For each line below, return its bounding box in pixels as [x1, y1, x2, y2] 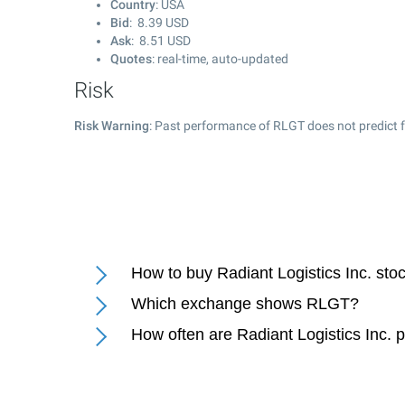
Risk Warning [74, 118, 149, 133]
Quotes [110, 52, 152, 66]
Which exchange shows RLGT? [131, 295, 359, 313]
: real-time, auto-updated [152, 52, 288, 66]
